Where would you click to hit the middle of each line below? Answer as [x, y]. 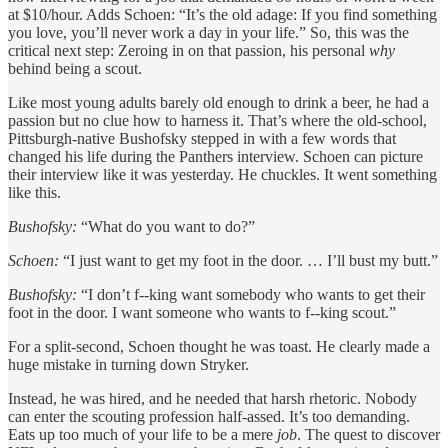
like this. [34, 193]
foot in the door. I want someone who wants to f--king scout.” [202, 313]
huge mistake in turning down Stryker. [128, 365]
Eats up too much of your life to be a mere [142, 435]
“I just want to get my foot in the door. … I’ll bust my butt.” [248, 261]
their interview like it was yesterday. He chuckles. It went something [222, 175]
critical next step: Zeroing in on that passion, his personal [188, 51]
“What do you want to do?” [166, 227]
